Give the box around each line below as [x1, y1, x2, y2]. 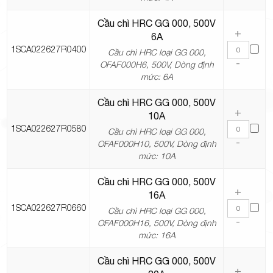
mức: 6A [140, 71, 173, 82]
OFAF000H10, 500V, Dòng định [97, 138, 216, 149]
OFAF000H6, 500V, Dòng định [99, 59, 214, 70]
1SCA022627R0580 [10, 123, 87, 134]
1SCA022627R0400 [10, 44, 87, 55]
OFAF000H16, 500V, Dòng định [97, 218, 216, 229]
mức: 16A [138, 230, 175, 241]
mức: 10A [138, 151, 175, 161]
